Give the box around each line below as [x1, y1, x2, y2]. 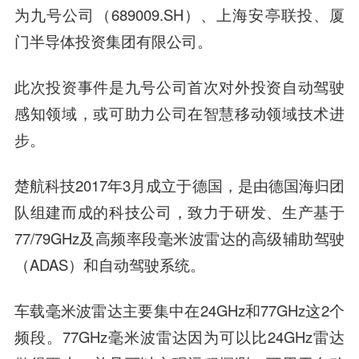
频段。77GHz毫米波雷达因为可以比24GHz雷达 [14, 326, 345, 347]
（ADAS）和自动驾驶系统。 [14, 254, 205, 276]
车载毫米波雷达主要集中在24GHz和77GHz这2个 [14, 300, 345, 321]
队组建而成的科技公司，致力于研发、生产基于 [14, 201, 345, 223]
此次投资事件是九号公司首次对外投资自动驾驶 [14, 76, 345, 98]
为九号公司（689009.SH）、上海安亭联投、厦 [14, 4, 345, 26]
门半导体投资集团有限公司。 [14, 30, 212, 52]
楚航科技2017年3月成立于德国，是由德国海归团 [14, 175, 345, 196]
